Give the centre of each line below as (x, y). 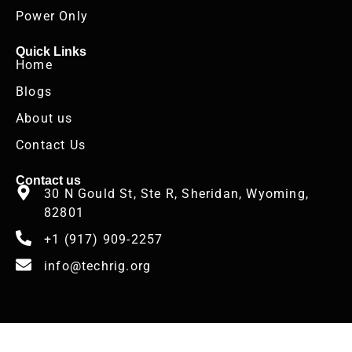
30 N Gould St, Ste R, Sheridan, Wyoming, (177, 194)
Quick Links (51, 51)
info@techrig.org (98, 266)
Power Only (52, 16)
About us (44, 119)
